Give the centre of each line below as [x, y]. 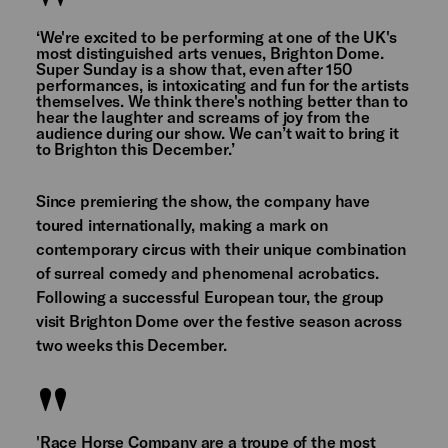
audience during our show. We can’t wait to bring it [217, 133]
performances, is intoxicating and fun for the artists [222, 85]
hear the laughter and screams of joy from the [202, 117]
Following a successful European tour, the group [210, 297]
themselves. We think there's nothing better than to [221, 101]
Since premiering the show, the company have [202, 201]
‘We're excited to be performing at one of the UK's [216, 37]
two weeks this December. [131, 345]
